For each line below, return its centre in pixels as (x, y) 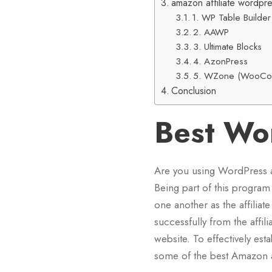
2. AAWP (211, 32)
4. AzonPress (221, 61)
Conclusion (194, 91)
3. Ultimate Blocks (228, 47)
